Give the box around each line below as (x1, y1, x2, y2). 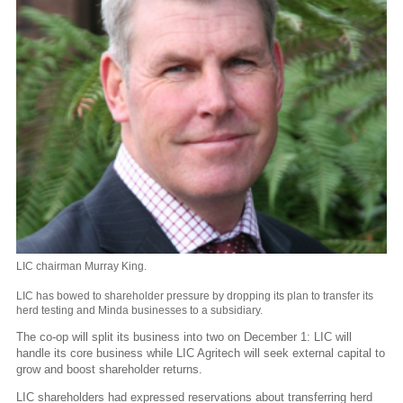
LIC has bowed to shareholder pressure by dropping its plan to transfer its (16, 289, 373, 302)
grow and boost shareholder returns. (16, 362, 202, 376)
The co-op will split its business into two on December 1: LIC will (16, 329, 352, 344)
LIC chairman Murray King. (16, 259, 147, 273)
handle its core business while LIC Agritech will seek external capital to (16, 345, 385, 360)
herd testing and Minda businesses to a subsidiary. (16, 303, 263, 317)
